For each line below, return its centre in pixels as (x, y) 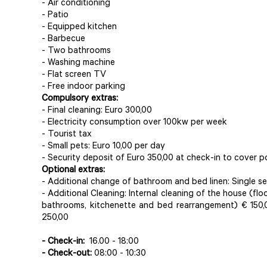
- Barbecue (63, 40)
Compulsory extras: (80, 99)
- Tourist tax (67, 135)
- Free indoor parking (83, 87)
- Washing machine (78, 63)
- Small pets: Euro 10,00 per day (103, 147)
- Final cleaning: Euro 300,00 (97, 111)
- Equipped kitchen (79, 28)
